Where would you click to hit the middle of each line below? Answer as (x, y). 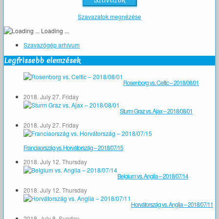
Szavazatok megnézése (109, 17)
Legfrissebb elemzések (42, 61)
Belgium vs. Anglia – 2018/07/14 (153, 176)
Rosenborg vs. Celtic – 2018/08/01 (161, 83)
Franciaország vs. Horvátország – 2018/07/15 (73, 148)
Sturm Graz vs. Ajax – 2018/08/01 (156, 111)
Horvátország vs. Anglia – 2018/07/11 (172, 204)
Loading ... (54, 31)
